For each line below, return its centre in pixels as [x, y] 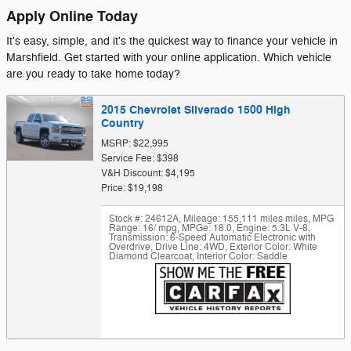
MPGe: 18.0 [206, 228]
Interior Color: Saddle [241, 256]
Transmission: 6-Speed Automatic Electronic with [212, 237]
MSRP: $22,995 [135, 143]
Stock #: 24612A [144, 219]
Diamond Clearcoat [150, 256]
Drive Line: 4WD [189, 247]
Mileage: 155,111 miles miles [244, 219]
